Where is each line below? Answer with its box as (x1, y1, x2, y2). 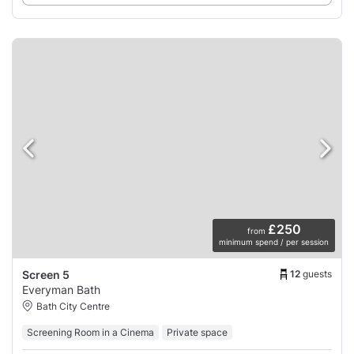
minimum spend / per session (219, 237, 329, 247)
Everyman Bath (22, 283, 100, 297)
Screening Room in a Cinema (27, 326, 154, 339)
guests (303, 267, 332, 280)
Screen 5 (22, 268, 70, 282)
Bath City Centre (36, 300, 110, 313)
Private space (167, 326, 228, 339)
